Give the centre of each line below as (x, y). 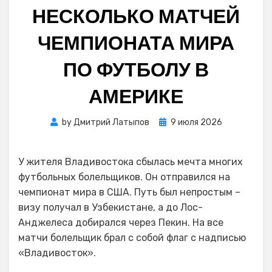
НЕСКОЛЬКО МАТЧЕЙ (136, 16)
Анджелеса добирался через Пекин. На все (121, 223)
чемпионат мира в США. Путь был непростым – (129, 192)
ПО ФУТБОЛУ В (136, 70)
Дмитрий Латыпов (111, 122)
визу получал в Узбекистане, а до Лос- (110, 207)
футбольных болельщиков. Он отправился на (124, 177)
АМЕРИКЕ (136, 96)
